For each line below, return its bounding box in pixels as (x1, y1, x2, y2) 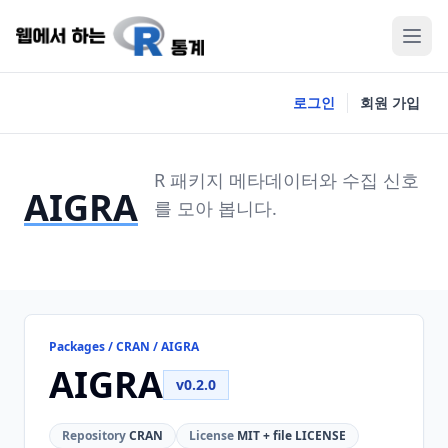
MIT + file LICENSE (234, 427, 346, 444)
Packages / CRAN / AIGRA (49, 338, 199, 355)
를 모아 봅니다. (154, 196, 277, 220)
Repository (62, 427, 126, 444)
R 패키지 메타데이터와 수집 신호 (154, 168, 419, 192)
